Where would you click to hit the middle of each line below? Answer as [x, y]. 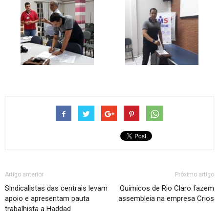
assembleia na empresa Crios [166, 198]
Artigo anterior [24, 174]
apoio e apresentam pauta [47, 198]
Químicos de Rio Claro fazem [167, 188]
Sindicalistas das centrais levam [56, 188]
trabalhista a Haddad [38, 208]
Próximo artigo [195, 174]
